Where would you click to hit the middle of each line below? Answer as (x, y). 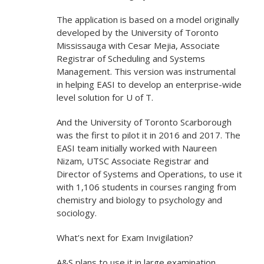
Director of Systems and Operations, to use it (149, 174)
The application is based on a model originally (148, 20)
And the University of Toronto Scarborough (144, 122)
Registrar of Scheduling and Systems (131, 59)
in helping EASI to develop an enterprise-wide (149, 85)
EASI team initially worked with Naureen (136, 148)
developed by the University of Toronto (137, 33)
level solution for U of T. (105, 98)
